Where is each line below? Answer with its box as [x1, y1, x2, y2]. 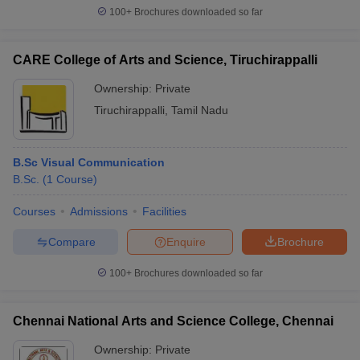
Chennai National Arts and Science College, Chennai [13, 314, 333, 328]
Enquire [166, 235, 206, 248]
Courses [13, 205, 55, 218]
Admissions [70, 205, 128, 218]
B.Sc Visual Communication [13, 156, 165, 169]
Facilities [142, 205, 186, 218]
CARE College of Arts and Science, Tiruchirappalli [13, 53, 317, 67]
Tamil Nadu [171, 104, 228, 117]
